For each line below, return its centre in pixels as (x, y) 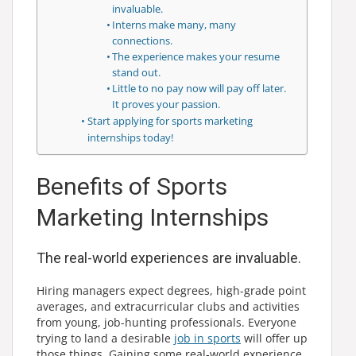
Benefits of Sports (132, 186)
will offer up (274, 338)
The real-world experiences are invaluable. (169, 258)
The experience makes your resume (196, 57)
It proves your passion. (166, 104)
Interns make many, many (174, 25)
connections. (143, 41)
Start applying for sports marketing (170, 121)
